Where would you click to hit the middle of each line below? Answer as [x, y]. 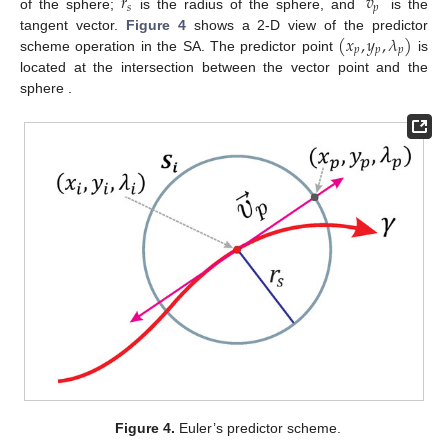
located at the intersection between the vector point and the [224, 67]
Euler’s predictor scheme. [258, 427]
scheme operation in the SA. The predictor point [179, 45]
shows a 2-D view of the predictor [307, 24]
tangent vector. [73, 24]
